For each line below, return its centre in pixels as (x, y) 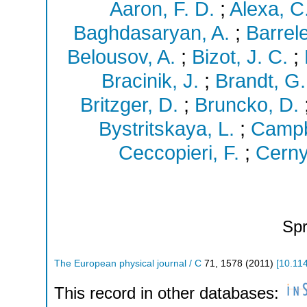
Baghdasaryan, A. (151, 33)
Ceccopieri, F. (179, 153)
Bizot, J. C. (240, 57)
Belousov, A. (121, 57)
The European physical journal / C (128, 263)
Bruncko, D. (246, 105)
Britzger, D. (129, 105)
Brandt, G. (260, 81)
